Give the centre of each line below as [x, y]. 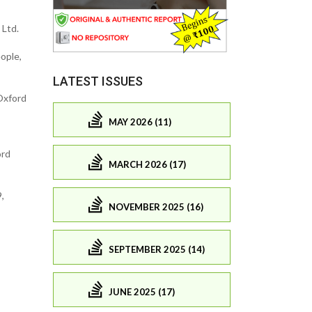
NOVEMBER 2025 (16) [156, 206]
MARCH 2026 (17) [147, 164]
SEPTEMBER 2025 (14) [157, 249]
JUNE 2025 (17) [142, 291]
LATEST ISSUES [98, 81]
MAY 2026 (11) [140, 122]
